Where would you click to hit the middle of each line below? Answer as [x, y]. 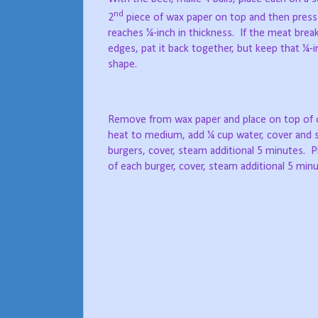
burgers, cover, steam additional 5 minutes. [207, 152]
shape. [122, 64]
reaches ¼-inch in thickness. [171, 33]
